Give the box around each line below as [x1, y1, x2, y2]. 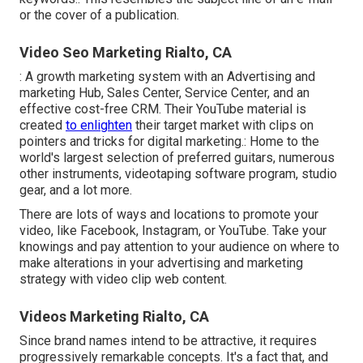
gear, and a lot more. [19, 182, 132, 199]
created [19, 117, 66, 134]
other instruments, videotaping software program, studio [19, 166, 337, 182]
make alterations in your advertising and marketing [19, 255, 303, 271]
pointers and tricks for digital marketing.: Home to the [19, 134, 319, 150]
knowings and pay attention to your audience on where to [19, 239, 340, 255]
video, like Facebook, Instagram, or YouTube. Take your [19, 223, 327, 239]
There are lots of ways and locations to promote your [19, 207, 318, 223]
